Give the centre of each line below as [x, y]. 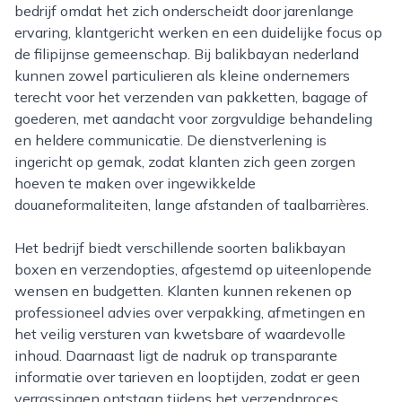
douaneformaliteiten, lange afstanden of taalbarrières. [192, 205]
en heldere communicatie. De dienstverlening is [170, 140]
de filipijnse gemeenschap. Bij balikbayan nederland [187, 54]
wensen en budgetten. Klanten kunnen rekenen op [183, 291]
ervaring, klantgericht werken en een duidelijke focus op [198, 32]
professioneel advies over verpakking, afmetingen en [190, 312]
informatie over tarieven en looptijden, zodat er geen [187, 377]
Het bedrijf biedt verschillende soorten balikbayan [20, 248]
